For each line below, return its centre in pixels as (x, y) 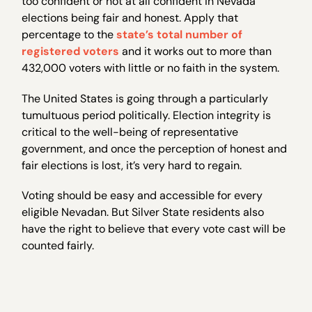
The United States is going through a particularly (145, 98)
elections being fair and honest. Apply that (130, 18)
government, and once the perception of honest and (155, 148)
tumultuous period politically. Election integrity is (147, 115)
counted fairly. (58, 245)
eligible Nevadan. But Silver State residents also (143, 212)
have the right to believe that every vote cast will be (154, 228)
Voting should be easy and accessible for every (142, 195)
